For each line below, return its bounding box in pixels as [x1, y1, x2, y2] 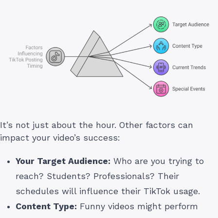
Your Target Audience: [16, 156, 110, 166]
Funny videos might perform [77, 201, 198, 212]
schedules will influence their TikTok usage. [16, 186, 200, 197]
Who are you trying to [110, 156, 204, 166]
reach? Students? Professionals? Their [16, 171, 179, 182]
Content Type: [16, 201, 77, 212]
